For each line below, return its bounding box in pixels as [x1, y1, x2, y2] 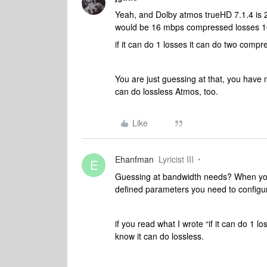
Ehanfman [115, 153, 154, 165]
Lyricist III [159, 153, 194, 165]
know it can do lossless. [115, 230, 204, 242]
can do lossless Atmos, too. [115, 85, 218, 97]
